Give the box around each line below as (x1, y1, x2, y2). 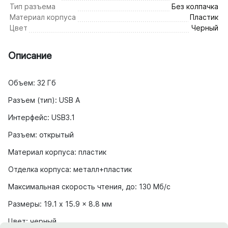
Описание (8, 49, 52, 62)
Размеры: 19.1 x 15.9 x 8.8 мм (8, 199, 112, 208)
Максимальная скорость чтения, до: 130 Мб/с (8, 182, 170, 191)
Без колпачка (172, 2, 218, 11)
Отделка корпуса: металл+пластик (8, 164, 132, 174)
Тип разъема (10, 2, 55, 11)
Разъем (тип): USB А (8, 95, 80, 104)
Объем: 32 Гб (8, 78, 56, 87)
